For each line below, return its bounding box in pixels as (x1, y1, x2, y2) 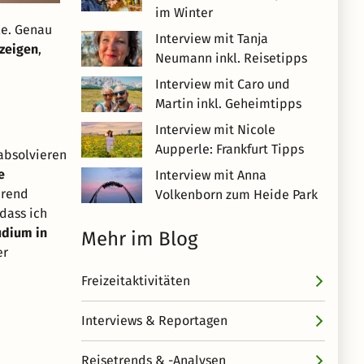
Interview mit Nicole (155, 122, 275, 137)
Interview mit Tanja (155, 31, 268, 46)
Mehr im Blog (81, 227, 197, 250)
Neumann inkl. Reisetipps (155, 50, 307, 66)
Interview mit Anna (155, 167, 266, 183)
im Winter (155, 5, 213, 20)
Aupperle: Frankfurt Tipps (155, 141, 304, 157)
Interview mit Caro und (155, 76, 290, 92)
